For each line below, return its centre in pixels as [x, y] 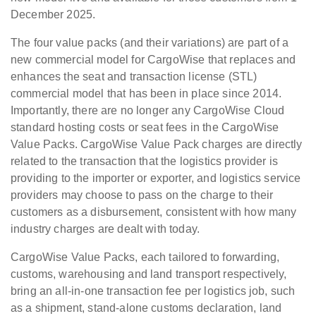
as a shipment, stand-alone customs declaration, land [146, 308]
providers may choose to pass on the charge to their [142, 195]
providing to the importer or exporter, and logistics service [156, 178]
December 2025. [53, 15]
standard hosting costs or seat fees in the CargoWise [145, 128]
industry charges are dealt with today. [107, 229]
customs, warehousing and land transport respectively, [149, 274]
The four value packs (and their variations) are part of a [150, 43]
